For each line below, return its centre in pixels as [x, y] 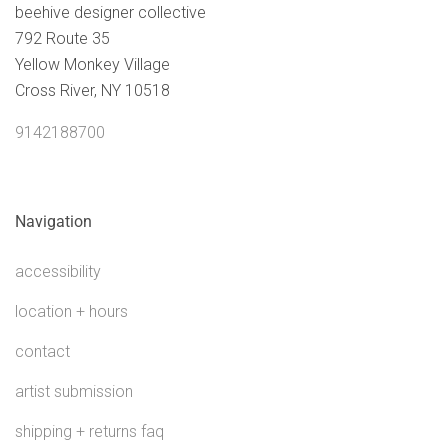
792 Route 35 [62, 38]
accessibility [58, 271]
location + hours [71, 311]
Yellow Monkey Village [92, 64]
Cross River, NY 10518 [92, 90]
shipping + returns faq [89, 431]
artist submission [74, 391]
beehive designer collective [110, 12]
